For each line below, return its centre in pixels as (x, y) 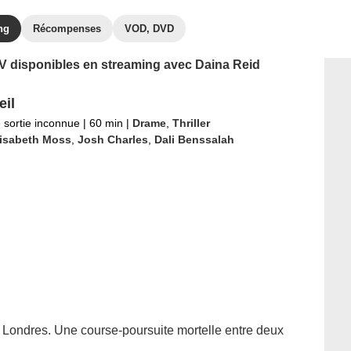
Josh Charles (112, 139)
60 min (106, 123)
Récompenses (67, 29)
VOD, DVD (149, 29)
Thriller (191, 123)
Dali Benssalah (194, 139)
